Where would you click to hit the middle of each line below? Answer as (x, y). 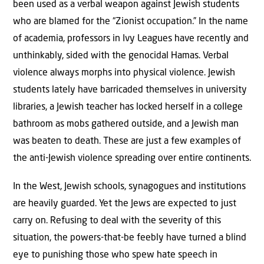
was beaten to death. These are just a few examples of (127, 142)
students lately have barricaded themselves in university (130, 90)
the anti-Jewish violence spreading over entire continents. (132, 159)
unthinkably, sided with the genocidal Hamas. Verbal (121, 56)
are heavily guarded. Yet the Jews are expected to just (125, 204)
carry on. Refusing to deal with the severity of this (117, 221)
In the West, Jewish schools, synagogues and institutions (129, 187)
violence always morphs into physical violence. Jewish (124, 73)
